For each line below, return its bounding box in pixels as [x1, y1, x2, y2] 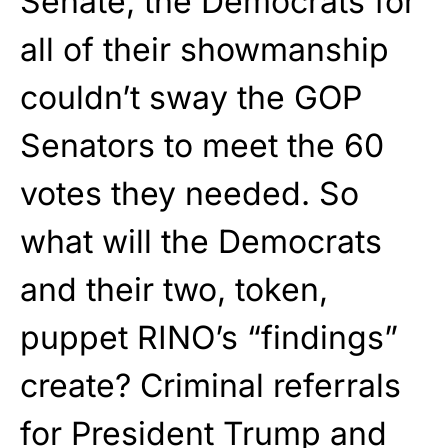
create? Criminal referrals [20, 366, 401, 406]
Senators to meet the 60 [20, 126, 384, 166]
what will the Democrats [20, 222, 382, 262]
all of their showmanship [20, 30, 389, 70]
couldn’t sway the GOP [20, 78, 362, 118]
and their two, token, [20, 270, 328, 310]
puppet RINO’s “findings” [20, 318, 398, 358]
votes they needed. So [20, 174, 359, 214]
